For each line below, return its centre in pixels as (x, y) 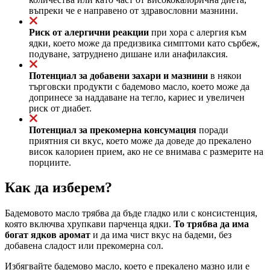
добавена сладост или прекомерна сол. (84, 246)
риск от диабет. (60, 108)
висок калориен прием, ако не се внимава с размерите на (146, 151)
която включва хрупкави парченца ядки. (89, 224)
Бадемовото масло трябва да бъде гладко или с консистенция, (131, 213)
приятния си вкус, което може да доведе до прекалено (140, 140)
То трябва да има (211, 224)
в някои (225, 75)
